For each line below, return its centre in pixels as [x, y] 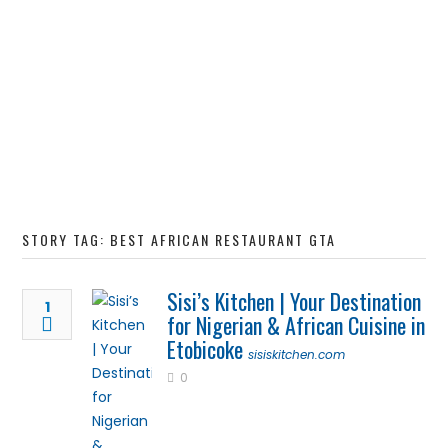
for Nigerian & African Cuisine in [296, 325]
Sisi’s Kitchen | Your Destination [294, 301]
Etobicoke [205, 349]
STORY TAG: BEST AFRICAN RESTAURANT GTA [179, 239]
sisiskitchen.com [297, 354]
